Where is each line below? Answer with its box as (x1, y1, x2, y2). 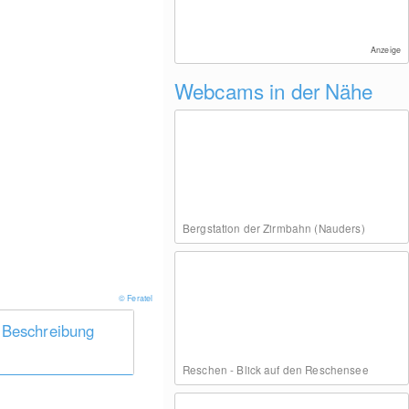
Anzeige (371, 44, 401, 56)
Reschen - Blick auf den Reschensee (182, 362, 369, 377)
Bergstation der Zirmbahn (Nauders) (182, 220, 365, 236)
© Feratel (119, 292, 155, 304)
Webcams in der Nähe (173, 76, 373, 105)
